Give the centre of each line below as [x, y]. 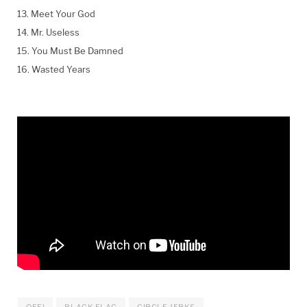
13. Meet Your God [56, 13]
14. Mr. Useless [48, 32]
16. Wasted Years [54, 69]
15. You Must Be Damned [70, 50]
